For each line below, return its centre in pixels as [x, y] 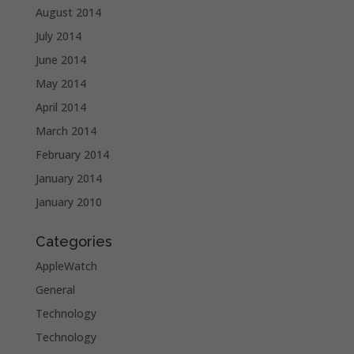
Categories [73, 241]
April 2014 [60, 107]
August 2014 [68, 12]
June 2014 [60, 59]
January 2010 [68, 201]
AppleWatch [66, 265]
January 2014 [68, 178]
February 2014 [72, 154]
